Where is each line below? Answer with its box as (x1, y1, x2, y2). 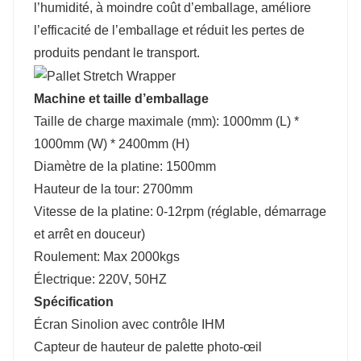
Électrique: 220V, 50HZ (34, 272, 167, 286)
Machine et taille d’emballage (34, 91, 209, 106)
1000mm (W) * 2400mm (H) (34, 136, 189, 151)
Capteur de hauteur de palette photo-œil (34, 339, 262, 354)
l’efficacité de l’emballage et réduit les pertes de (34, 23, 305, 37)
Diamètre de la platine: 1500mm (34, 159, 222, 173)
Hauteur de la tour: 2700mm (34, 181, 193, 196)
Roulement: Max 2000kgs (34, 249, 180, 263)
